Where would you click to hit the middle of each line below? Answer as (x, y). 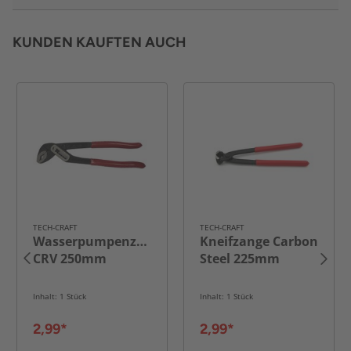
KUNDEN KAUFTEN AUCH (100, 43)
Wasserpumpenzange (100, 242)
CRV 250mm (70, 259)
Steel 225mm (240, 259)
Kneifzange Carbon (259, 242)
